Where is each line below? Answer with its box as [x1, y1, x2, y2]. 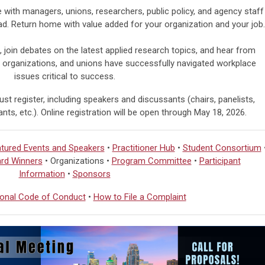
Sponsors [72, 169, 111, 180]
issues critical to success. [14, 71, 115, 82]
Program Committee [111, 156, 192, 167]
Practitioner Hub [112, 143, 175, 154]
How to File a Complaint [93, 192, 186, 203]
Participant [199, 156, 241, 167]
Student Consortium [182, 143, 261, 154]
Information [18, 169, 65, 180]
